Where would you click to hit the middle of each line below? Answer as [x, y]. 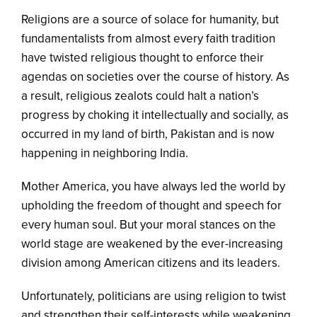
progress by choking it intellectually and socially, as [155, 115]
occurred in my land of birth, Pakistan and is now [148, 134]
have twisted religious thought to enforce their [143, 57]
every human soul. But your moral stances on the [149, 224]
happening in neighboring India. [105, 153]
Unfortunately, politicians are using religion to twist [154, 296]
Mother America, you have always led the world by [153, 186]
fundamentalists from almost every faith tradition [148, 38]
